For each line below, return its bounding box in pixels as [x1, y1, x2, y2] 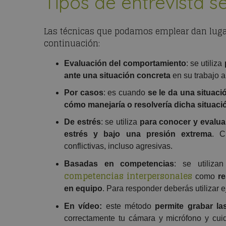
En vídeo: [64, 202, 102, 211]
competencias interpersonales [64, 169, 193, 184]
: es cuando [103, 88, 145, 97]
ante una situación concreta [64, 71, 171, 80]
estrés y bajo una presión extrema [64, 130, 212, 139]
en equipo [64, 184, 102, 193]
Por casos [64, 88, 103, 97]
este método [102, 202, 155, 211]
